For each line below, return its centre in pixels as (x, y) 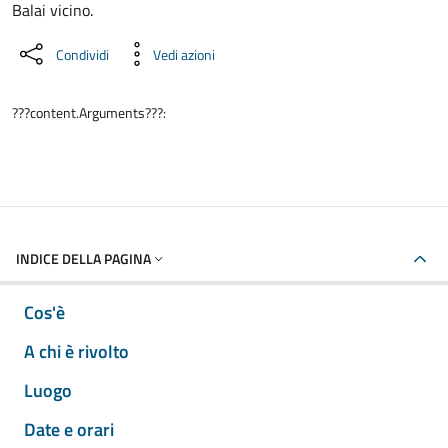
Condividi (82, 54)
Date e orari (69, 429)
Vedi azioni (184, 54)
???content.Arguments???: (89, 112)
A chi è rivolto (76, 351)
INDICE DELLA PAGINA (83, 258)
